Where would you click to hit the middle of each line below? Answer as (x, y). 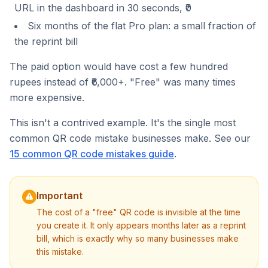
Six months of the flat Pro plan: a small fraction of (142, 26)
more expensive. (47, 98)
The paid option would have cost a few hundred (119, 66)
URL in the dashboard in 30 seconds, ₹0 (103, 8)
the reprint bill (46, 41)
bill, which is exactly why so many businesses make (138, 238)
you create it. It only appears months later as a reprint (141, 225)
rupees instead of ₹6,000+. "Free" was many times (123, 82)
